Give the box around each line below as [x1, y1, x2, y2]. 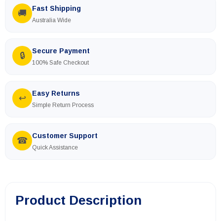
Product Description [15, 193, 142, 208]
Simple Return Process [32, 102, 94, 109]
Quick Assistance [32, 144, 78, 151]
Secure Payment [32, 47, 90, 55]
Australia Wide [32, 17, 71, 24]
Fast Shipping [32, 4, 81, 12]
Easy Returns [32, 89, 80, 97]
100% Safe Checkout [32, 59, 89, 66]
